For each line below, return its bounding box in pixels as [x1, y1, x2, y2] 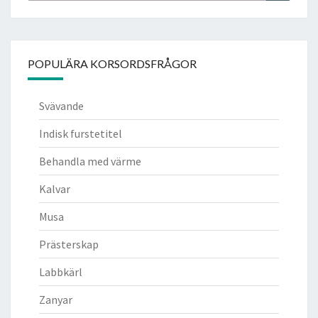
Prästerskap [39, 236, 99, 251]
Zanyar [39, 292, 72, 307]
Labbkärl [39, 264, 82, 279]
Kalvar [39, 181, 70, 196]
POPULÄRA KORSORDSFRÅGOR [28, 56, 197, 70]
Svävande [39, 98, 84, 113]
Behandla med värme [39, 153, 141, 168]
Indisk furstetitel [39, 126, 122, 141]
